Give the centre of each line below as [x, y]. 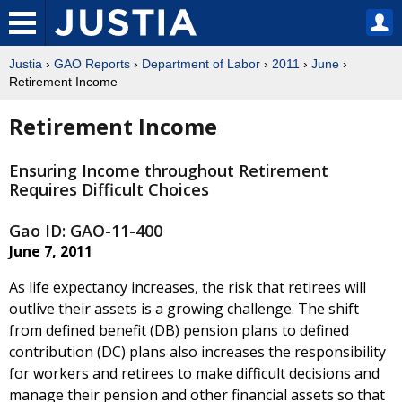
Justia [26, 64]
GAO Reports [92, 64]
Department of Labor [201, 64]
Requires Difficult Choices [109, 190]
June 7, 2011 [51, 252]
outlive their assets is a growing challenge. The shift [184, 309]
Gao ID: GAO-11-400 [86, 231]
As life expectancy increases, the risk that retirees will [188, 288]
